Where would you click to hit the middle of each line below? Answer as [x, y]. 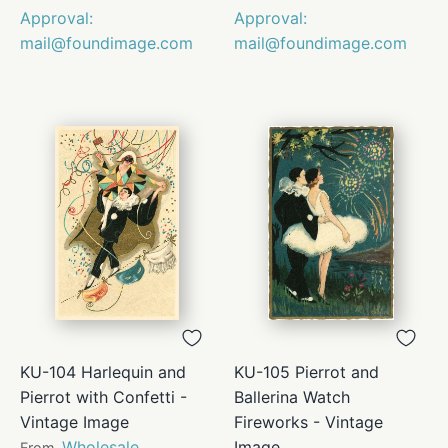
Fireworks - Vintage [308, 421]
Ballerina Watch [292, 396]
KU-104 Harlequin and [103, 371]
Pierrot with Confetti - [103, 396]
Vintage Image [74, 421]
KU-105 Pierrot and [306, 371]
